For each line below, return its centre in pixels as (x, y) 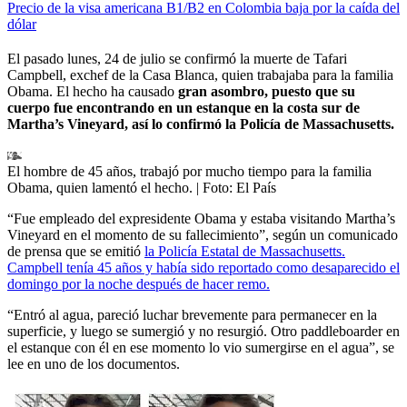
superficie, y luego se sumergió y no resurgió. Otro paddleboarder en (203, 332)
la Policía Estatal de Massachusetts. (245, 252)
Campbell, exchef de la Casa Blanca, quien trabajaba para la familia (200, 75)
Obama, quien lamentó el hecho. (100, 188)
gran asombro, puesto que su (267, 92)
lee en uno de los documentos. (94, 364)
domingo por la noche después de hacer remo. (139, 284)
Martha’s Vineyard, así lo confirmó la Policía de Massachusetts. (201, 124)
